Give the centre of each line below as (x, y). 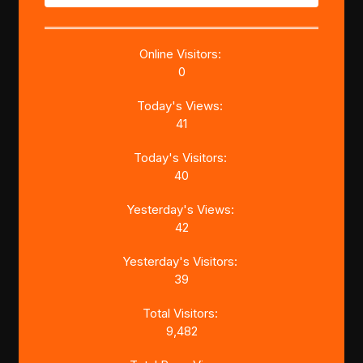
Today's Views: (181, 106)
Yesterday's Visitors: (181, 262)
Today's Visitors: (181, 158)
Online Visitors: (181, 54)
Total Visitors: (181, 314)
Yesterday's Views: (181, 210)
